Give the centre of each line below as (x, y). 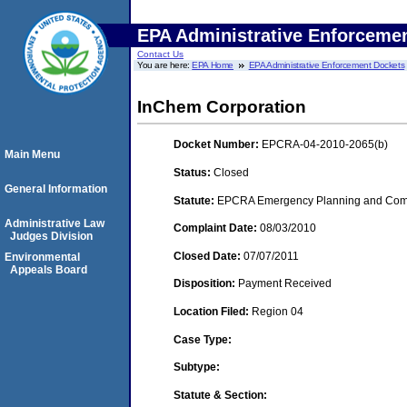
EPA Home (213, 65)
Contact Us (160, 54)
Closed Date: (208, 256)
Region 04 (278, 311)
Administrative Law (55, 223)
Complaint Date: (217, 228)
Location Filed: (213, 311)
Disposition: (206, 284)
